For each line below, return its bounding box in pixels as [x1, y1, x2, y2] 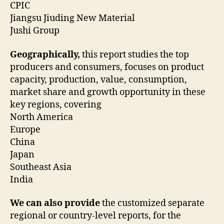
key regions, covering [10, 98, 103, 110]
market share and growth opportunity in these [10, 86, 205, 98]
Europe [10, 123, 42, 135]
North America [10, 111, 75, 123]
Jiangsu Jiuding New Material [10, 12, 137, 24]
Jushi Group [10, 25, 59, 37]
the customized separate [100, 197, 204, 209]
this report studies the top [80, 48, 189, 60]
